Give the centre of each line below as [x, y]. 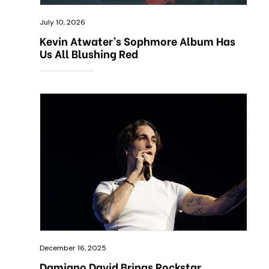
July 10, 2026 [62, 23]
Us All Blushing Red [89, 53]
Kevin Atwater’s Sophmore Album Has [138, 41]
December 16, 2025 [73, 248]
